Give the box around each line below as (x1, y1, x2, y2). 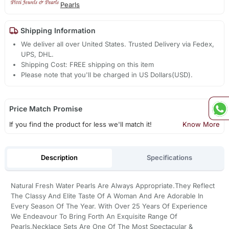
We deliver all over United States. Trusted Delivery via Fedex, (21, 40, 215, 49)
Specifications (147, 153, 193, 162)
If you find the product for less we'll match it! (9, 120, 152, 129)
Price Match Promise (9, 104, 82, 113)
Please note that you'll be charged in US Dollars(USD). (21, 71, 193, 79)
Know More (182, 120, 220, 129)
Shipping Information (18, 26, 96, 35)
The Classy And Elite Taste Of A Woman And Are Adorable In (10, 191, 203, 200)
